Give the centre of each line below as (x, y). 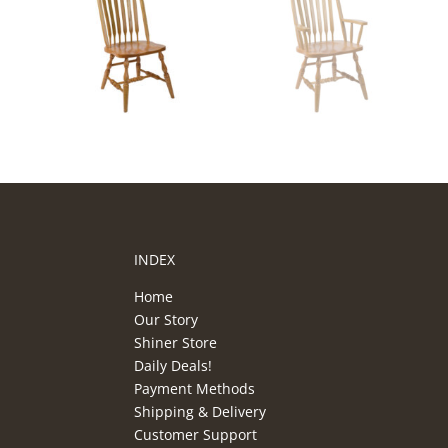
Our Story (166, 319)
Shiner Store (176, 342)
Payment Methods (195, 388)
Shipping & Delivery (200, 411)
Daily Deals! (173, 365)
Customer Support (196, 434)
